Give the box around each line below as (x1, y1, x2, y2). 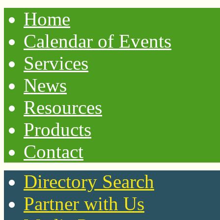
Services (24, 53, 88, 74)
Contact (24, 141, 83, 162)
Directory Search (24, 171, 154, 192)
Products (24, 119, 91, 140)
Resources (24, 97, 102, 118)
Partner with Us (24, 193, 144, 214)
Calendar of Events (24, 30, 171, 52)
